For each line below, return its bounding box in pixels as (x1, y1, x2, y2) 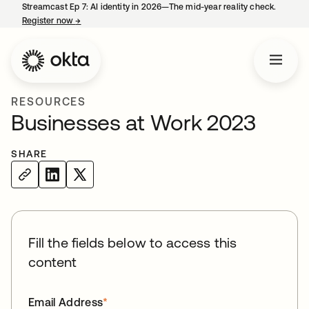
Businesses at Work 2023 (11, 110, 256, 135)
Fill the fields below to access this (28, 235, 237, 250)
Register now (22, 16, 76, 26)
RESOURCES (11, 95, 87, 108)
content (28, 254, 77, 270)
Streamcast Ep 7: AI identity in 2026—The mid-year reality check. (22, 2, 277, 12)
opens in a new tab (81, 16, 156, 26)
